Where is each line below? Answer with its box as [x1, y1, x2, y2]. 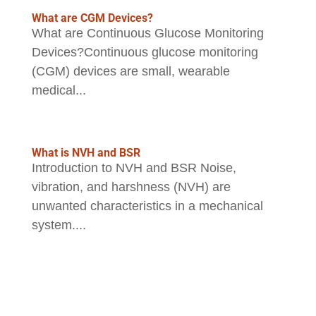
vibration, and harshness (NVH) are [31, 180, 231, 195]
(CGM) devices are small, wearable [31, 64, 230, 79]
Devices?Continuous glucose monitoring [31, 45, 258, 60]
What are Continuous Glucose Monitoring [31, 26, 264, 41]
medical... [31, 83, 86, 98]
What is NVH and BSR [31, 146, 140, 160]
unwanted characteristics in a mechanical [31, 199, 263, 214]
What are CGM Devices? [31, 11, 153, 25]
